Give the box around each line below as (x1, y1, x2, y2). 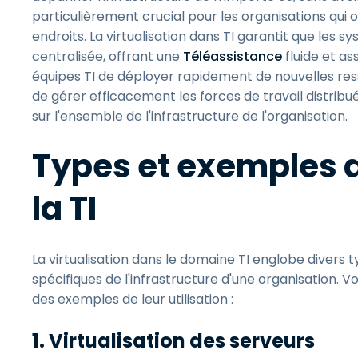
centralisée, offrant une (32, 47, 183, 66)
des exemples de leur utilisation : (32, 290, 237, 308)
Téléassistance (183, 47, 282, 66)
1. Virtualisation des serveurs (32, 328, 319, 354)
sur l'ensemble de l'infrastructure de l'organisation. (32, 107, 351, 125)
